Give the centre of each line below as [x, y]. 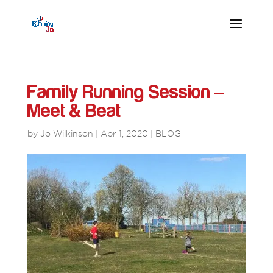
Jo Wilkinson [66, 133]
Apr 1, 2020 [124, 133]
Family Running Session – [126, 92]
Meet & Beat [74, 111]
